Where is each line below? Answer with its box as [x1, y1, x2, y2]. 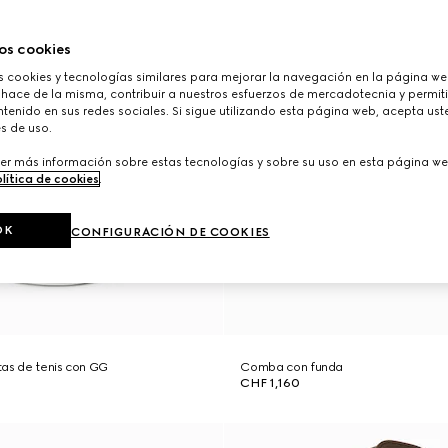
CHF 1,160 [240, 376, 300, 390]
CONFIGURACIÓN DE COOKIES [71, 225, 270, 239]
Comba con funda [240, 360, 344, 374]
